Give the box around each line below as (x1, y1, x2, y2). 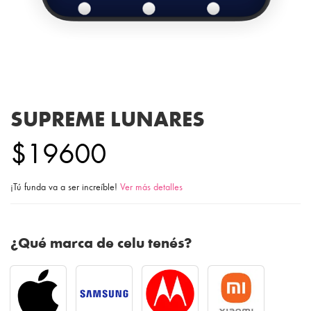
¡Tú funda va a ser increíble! (10, 179, 120, 193)
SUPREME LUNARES (10, 102, 205, 133)
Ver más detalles (120, 179, 183, 193)
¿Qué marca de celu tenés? (10, 231, 192, 252)
